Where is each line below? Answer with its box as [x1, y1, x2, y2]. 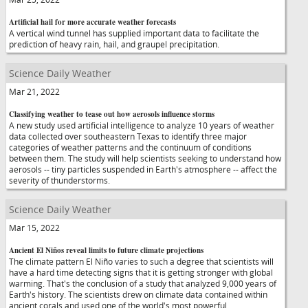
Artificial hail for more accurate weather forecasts [9, 16, 176, 27]
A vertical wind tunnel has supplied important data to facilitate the [9, 27, 259, 38]
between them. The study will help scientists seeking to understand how [9, 153, 281, 164]
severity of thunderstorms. [9, 175, 110, 186]
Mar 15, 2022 [9, 222, 60, 233]
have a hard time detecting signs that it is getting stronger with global [9, 267, 273, 278]
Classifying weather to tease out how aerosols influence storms [9, 109, 214, 120]
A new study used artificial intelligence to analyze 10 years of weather [9, 120, 274, 131]
